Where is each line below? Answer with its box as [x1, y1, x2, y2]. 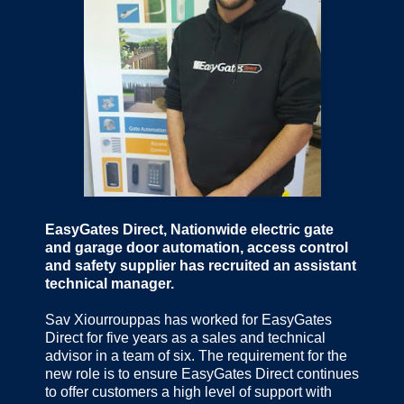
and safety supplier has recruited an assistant [45, 258, 356, 274]
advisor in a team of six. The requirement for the [45, 348, 347, 364]
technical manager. [45, 276, 174, 292]
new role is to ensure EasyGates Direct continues [45, 366, 359, 382]
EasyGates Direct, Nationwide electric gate [45, 222, 334, 238]
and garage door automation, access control [45, 240, 348, 256]
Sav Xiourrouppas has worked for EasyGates [45, 312, 332, 328]
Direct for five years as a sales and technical [45, 330, 326, 346]
